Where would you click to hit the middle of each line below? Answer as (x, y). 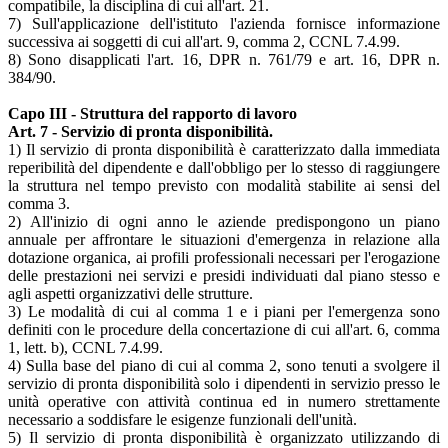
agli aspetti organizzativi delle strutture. (130, 293)
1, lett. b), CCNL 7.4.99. (85, 347)
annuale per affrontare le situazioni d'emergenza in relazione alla (224, 239)
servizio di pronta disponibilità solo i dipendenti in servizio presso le (224, 383)
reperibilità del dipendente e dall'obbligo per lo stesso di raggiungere (224, 167)
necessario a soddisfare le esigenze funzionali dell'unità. (182, 419)
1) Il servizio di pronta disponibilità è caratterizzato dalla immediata (224, 149)
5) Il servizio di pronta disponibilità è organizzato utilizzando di (224, 437)
